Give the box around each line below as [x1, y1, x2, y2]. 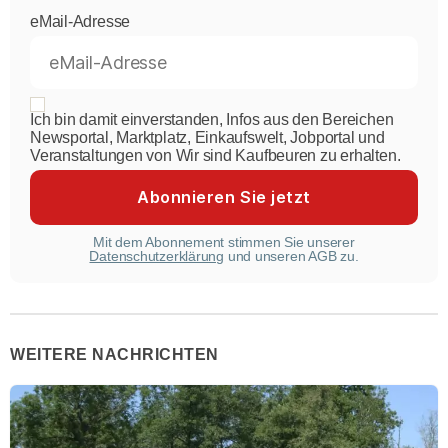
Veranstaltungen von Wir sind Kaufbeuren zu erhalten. [30, 146, 401, 164]
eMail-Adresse [30, 12, 131, 30]
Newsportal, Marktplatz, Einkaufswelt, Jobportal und [30, 128, 385, 146]
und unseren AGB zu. [224, 248, 359, 265]
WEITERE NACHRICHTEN [10, 346, 219, 364]
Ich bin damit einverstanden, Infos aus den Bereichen [30, 110, 394, 128]
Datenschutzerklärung [89, 248, 224, 265]
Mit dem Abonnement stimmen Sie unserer [93, 234, 355, 251]
